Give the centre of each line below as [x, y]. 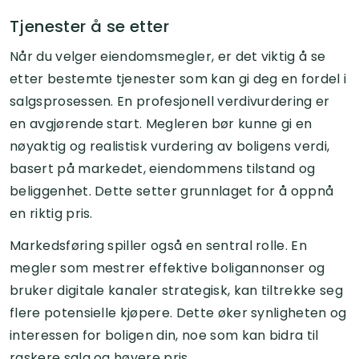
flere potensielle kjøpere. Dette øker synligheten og [178, 313]
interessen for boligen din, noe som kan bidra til [164, 335]
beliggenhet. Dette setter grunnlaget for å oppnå [172, 191]
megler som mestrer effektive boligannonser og [167, 268]
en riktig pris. [51, 213]
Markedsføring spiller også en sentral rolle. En [159, 245]
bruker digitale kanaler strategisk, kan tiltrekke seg [176, 290]
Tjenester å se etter [89, 26]
